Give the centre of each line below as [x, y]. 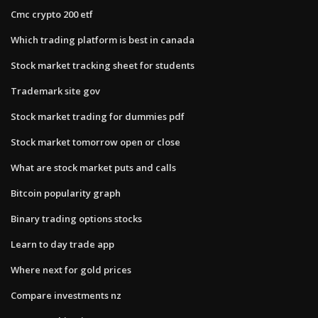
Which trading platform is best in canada [103, 39]
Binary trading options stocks [76, 218]
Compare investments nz [66, 295]
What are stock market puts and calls [93, 167]
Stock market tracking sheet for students [103, 65]
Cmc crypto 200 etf [52, 14]
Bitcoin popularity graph [66, 193]
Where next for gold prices [71, 269]
